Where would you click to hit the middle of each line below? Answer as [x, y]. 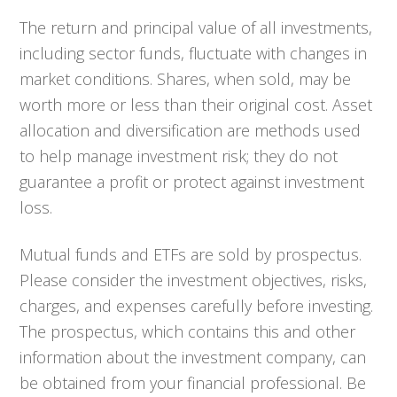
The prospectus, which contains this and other [188, 331]
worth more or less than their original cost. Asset [196, 105]
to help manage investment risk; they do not [179, 156]
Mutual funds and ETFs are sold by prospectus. [191, 254]
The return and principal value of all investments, [196, 27]
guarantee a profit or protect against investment [192, 182]
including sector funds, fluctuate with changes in [194, 53]
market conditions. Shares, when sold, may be [186, 79]
